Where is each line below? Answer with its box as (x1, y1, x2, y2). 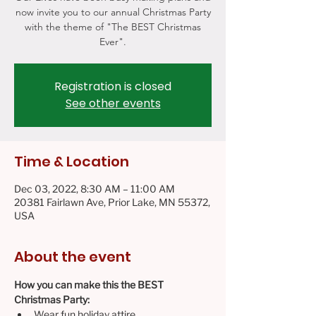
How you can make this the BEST (14, 279, 166, 291)
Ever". (99, 35, 126, 48)
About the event (14, 247, 131, 267)
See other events (65, 95, 161, 111)
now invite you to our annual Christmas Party (15, 6, 211, 18)
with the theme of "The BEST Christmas (25, 20, 201, 33)
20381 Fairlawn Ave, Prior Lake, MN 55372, (14, 196, 210, 208)
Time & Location (14, 152, 129, 171)
